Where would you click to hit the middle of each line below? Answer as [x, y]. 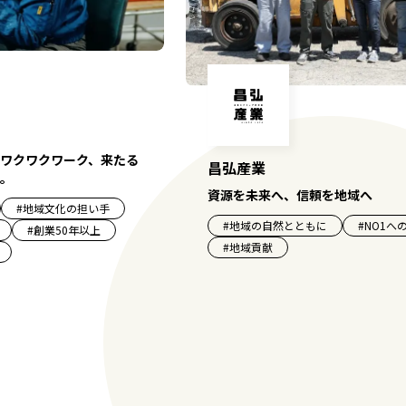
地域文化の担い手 [66, 208]
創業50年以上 [67, 230]
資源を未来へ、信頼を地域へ [290, 194]
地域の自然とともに [279, 225]
